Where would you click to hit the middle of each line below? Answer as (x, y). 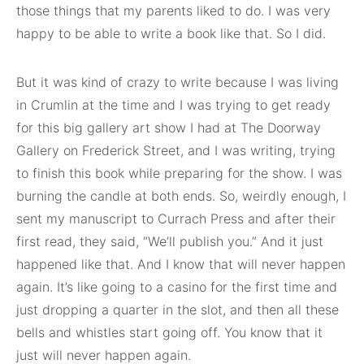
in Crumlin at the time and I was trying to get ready (173, 105)
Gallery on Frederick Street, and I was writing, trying (176, 151)
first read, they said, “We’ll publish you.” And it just (170, 242)
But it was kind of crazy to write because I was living (178, 82)
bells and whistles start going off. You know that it (169, 333)
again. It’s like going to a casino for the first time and (177, 287)
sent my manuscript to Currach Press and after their (176, 219)
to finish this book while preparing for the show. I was (179, 173)
